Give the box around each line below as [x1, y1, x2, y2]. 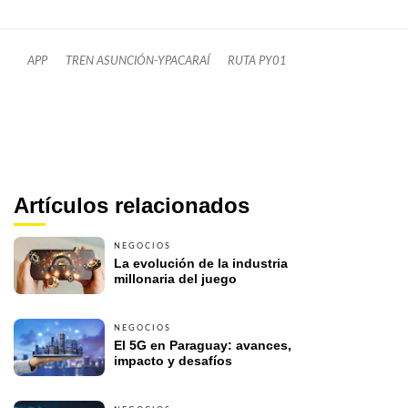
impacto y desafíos [114, 353, 232, 369]
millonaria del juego [114, 271, 237, 287]
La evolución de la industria [114, 256, 288, 271]
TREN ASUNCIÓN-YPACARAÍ [66, 56, 209, 67]
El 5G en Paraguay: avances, [114, 338, 291, 353]
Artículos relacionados [14, 193, 250, 219]
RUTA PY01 [228, 56, 287, 67]
